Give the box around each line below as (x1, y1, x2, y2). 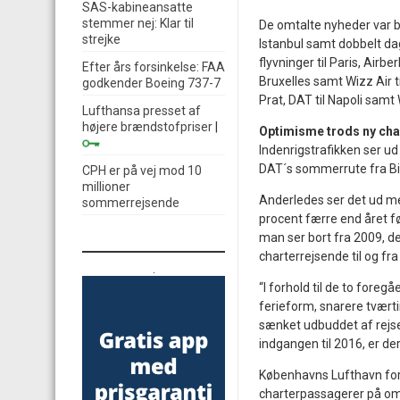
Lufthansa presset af (82, 104, 201, 118)
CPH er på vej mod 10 (82, 163, 202, 178)
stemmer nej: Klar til (82, 16, 194, 30)
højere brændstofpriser (82, 120, 212, 134)
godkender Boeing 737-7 (82, 76, 221, 90)
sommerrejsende (82, 196, 179, 210)
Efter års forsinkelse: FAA (82, 60, 225, 74)
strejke (82, 32, 121, 46)
